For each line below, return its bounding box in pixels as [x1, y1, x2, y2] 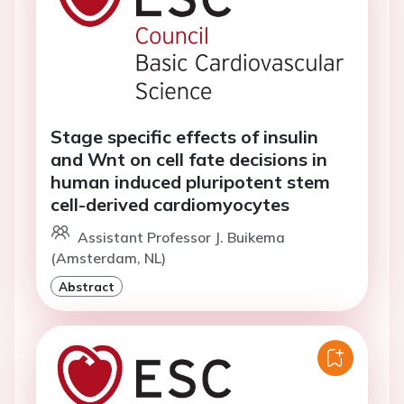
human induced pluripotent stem [50, 170, 330, 193]
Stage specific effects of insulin [50, 124, 318, 148]
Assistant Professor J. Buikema [78, 227, 285, 246]
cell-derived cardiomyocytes [50, 192, 289, 216]
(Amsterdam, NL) [50, 248, 166, 267]
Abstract [59, 278, 115, 294]
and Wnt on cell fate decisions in [50, 147, 327, 170]
